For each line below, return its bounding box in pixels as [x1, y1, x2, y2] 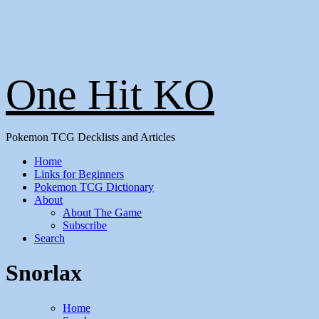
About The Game [63, 206, 142, 219]
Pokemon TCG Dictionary [34, 181, 154, 193]
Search [34, 232, 65, 244]
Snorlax [6, 260, 82, 286]
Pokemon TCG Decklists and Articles [6, 131, 175, 143]
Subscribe [63, 219, 107, 231]
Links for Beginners [34, 168, 124, 180]
